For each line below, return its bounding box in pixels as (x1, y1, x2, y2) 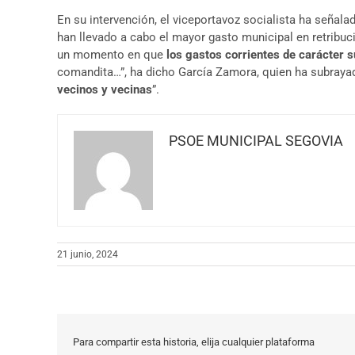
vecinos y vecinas (57, 82, 152, 97)
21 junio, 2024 (57, 249, 118, 260)
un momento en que (57, 48, 166, 62)
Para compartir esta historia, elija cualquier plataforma (73, 335, 315, 348)
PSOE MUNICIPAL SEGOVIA (169, 132, 343, 149)
